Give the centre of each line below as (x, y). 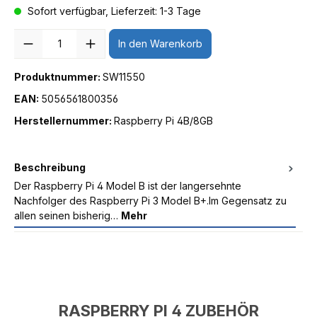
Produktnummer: (58, 76)
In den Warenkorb (160, 44)
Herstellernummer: (64, 120)
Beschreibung (50, 167)
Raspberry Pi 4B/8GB (163, 120)
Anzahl (30, 36)
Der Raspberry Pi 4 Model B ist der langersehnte (128, 185)
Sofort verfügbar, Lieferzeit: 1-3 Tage (113, 11)
